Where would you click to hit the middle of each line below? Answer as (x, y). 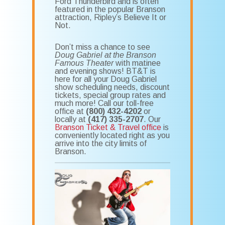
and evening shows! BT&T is (105, 71)
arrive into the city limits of (101, 144)
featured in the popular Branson (110, 10)
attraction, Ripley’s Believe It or (111, 18)
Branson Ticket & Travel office (108, 128)
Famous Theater (84, 63)
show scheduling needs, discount (113, 87)
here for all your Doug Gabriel (106, 79)
